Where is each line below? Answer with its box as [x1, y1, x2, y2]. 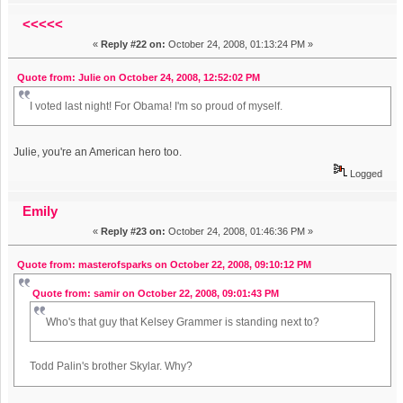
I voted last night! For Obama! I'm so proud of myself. [30, 99, 283, 112]
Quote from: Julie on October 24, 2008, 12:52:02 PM [16, 71, 260, 83]
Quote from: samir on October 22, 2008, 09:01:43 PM [32, 288, 280, 300]
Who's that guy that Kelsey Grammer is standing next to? [45, 315, 319, 328]
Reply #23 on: [100, 225, 166, 237]
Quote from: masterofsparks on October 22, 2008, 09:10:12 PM [16, 258, 311, 270]
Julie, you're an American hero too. [13, 145, 183, 158]
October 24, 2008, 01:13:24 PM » [165, 38, 313, 49]
